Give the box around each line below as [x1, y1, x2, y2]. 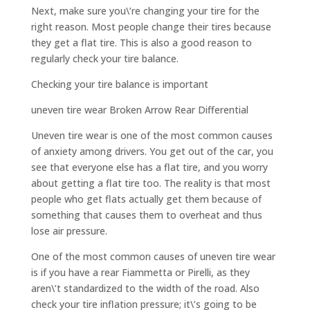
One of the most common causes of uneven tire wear [30, 250, 275, 264]
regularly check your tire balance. [30, 52, 179, 66]
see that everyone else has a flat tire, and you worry [30, 161, 268, 174]
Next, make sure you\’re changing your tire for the [30, 4, 259, 18]
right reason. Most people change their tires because [30, 20, 271, 34]
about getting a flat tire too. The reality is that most [30, 176, 271, 190]
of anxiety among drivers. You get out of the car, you [30, 145, 273, 158]
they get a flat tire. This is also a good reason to [30, 36, 252, 50]
